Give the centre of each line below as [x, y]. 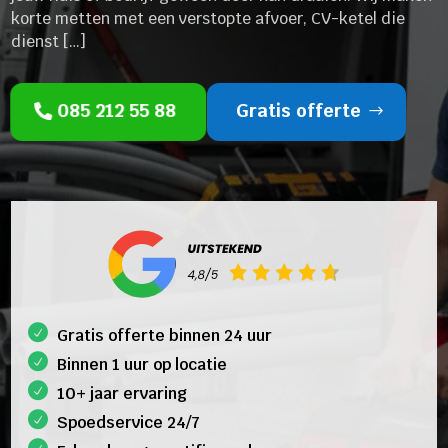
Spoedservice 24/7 [129, 422]
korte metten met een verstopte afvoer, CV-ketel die [208, 18]
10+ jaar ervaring [122, 393]
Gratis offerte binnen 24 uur [165, 335]
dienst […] [49, 41]
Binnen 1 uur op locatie [142, 364]
